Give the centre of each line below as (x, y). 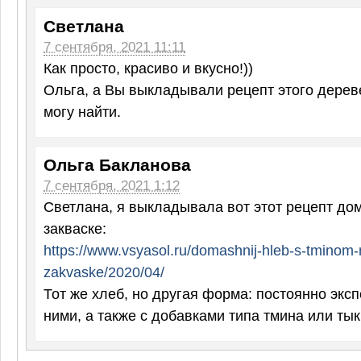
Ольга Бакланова (117, 166)
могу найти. (82, 112)
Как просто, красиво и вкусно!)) (148, 68)
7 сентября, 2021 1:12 (112, 186)
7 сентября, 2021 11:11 (114, 48)
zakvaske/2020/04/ (104, 272)
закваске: (75, 229)
